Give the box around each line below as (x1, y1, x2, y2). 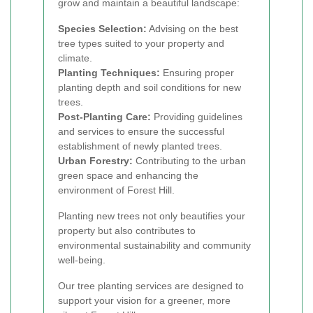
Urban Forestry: (58, 155, 133, 166)
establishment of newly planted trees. (58, 140, 222, 152)
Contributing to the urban (133, 155, 246, 166)
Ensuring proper (160, 67, 234, 78)
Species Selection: (58, 23, 147, 34)
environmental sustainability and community (58, 240, 251, 251)
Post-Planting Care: (58, 111, 151, 122)
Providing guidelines (151, 111, 242, 122)
